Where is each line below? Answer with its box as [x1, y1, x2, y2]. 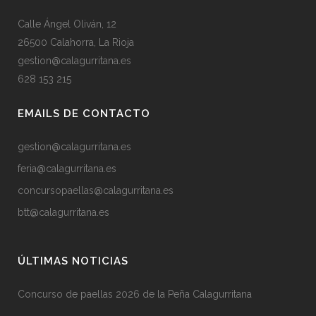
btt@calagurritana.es [18, 207, 109, 218]
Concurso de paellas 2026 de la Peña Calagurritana [18, 288, 252, 300]
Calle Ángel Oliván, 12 [18, 18, 116, 30]
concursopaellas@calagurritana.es [18, 185, 174, 196]
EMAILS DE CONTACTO [18, 107, 150, 120]
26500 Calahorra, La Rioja [18, 37, 134, 48]
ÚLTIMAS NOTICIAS [18, 255, 128, 267]
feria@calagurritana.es [18, 163, 116, 174]
